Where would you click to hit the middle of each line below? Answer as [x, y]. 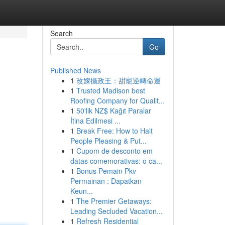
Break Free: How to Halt [114, 131]
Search [61, 33]
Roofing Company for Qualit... [117, 100]
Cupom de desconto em [114, 151]
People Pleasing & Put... [108, 141]
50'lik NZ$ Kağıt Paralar [114, 110]
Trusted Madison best [110, 90]
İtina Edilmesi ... [95, 121]
